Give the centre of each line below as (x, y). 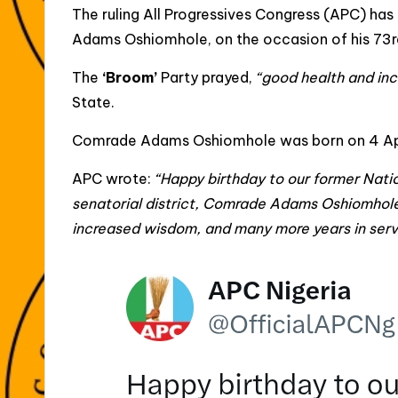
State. (93, 102)
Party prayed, (208, 77)
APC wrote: (113, 178)
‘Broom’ (131, 77)
